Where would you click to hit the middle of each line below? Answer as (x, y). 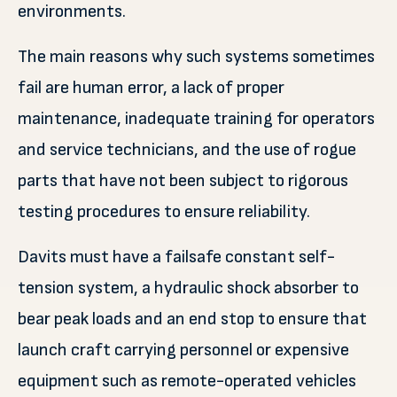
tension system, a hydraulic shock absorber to (188, 288)
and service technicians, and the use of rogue (187, 150)
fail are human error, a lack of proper (151, 88)
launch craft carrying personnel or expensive (183, 350)
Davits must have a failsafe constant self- (176, 257)
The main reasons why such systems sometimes (196, 57)
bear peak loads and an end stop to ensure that (192, 319)
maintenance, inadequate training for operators (196, 119)
